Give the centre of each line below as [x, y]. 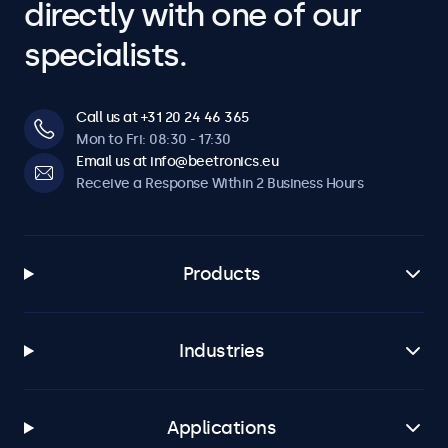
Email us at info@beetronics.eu [177, 161]
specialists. [105, 55]
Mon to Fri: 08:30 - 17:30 [153, 139]
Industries [222, 351]
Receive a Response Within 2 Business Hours [219, 183]
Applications [222, 428]
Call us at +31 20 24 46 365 [162, 117]
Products [221, 274]
